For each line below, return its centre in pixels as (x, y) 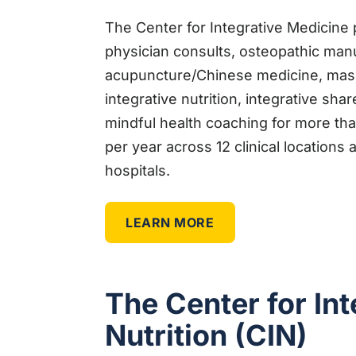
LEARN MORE (170, 222)
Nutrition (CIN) (206, 335)
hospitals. (137, 170)
